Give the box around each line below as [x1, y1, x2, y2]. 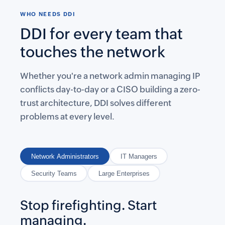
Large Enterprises [98, 169, 150, 177]
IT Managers [120, 152, 157, 160]
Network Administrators [31, 152, 99, 160]
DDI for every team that [20, 25, 183, 43]
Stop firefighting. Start [20, 198, 157, 213]
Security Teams [31, 169, 77, 177]
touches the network [20, 43, 165, 61]
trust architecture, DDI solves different [20, 98, 171, 108]
